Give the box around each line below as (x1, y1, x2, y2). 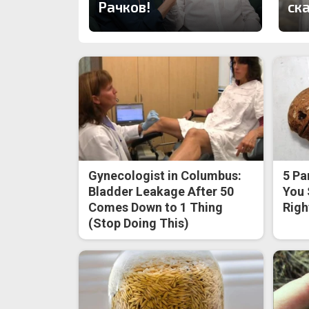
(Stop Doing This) (88, 215, 190, 230)
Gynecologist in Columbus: (88, 168, 242, 183)
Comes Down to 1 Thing (88, 199, 223, 215)
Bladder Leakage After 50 (88, 183, 235, 199)
